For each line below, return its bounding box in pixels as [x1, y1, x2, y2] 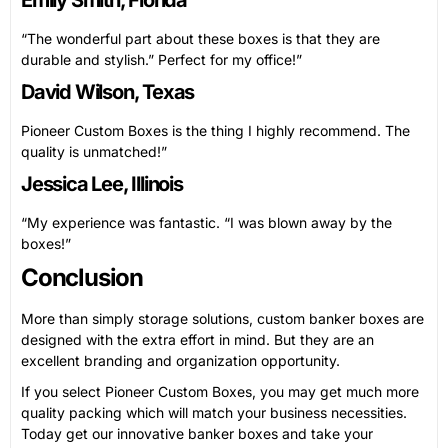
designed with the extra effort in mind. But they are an [21, 330, 374, 348]
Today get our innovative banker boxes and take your [21, 424, 373, 442]
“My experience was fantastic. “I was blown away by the [21, 213, 392, 231]
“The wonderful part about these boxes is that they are [21, 29, 380, 47]
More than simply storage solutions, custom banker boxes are [21, 309, 424, 327]
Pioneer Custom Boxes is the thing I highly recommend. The [21, 121, 410, 139]
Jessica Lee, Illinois [21, 171, 183, 196]
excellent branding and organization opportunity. [21, 351, 340, 369]
